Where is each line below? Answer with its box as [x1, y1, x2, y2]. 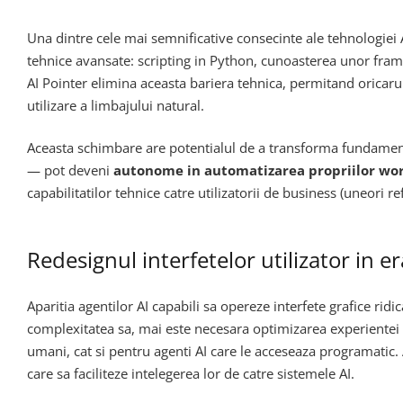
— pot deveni [27, 161, 113, 180]
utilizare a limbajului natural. [27, 95, 204, 114]
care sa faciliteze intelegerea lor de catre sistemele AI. [27, 363, 354, 382]
